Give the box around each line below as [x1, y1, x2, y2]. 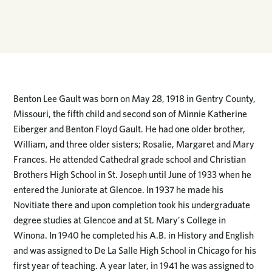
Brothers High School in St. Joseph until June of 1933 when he [13, 169, 252, 181]
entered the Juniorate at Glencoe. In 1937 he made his [13, 184, 224, 196]
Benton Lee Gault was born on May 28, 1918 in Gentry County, [13, 93, 256, 105]
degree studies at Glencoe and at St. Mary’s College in [13, 214, 226, 226]
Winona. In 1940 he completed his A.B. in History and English [13, 229, 254, 242]
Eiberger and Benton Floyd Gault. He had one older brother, [13, 123, 246, 135]
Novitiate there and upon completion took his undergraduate [13, 199, 251, 211]
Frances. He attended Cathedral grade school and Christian [13, 154, 246, 166]
